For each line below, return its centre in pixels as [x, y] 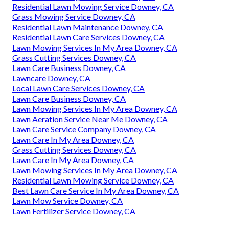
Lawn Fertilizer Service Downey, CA [74, 211]
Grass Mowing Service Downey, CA [74, 17]
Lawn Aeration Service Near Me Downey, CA [90, 119]
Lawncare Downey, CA [51, 78]
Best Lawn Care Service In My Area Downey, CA [96, 191]
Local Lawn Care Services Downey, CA [78, 88]
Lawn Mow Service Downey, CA [67, 201]
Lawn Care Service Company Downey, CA [84, 129]
